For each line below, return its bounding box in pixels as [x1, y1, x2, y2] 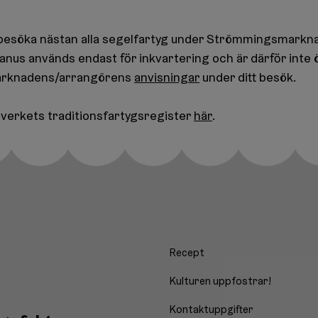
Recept [170, 246, 204, 260]
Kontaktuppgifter [170, 302, 253, 317]
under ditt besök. [199, 70, 296, 85]
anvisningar [134, 70, 199, 85]
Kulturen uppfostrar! [170, 274, 271, 288]
